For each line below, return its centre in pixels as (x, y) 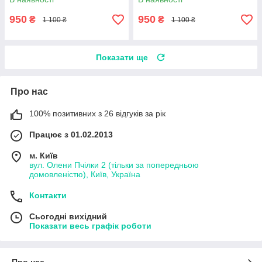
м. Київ (44, 156)
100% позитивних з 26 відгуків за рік (97, 114)
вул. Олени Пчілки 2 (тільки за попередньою (114, 165)
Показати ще (122, 58)
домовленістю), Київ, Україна (85, 175)
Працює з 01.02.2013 (71, 135)
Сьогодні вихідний (68, 217)
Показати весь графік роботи (90, 226)
